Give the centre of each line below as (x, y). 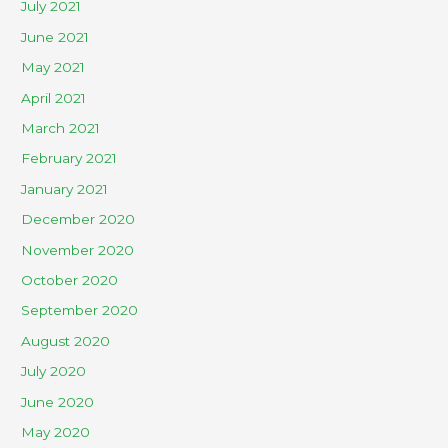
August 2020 (66, 340)
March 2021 (61, 128)
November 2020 (78, 249)
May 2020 (56, 432)
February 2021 (69, 158)
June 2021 (55, 36)
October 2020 (70, 280)
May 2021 (53, 67)
